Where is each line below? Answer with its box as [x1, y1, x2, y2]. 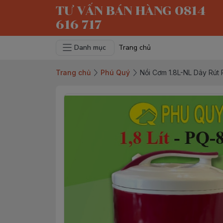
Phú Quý [101, 68, 130, 77]
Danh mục [74, 43, 106, 52]
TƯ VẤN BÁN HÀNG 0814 [56, 3, 206, 18]
